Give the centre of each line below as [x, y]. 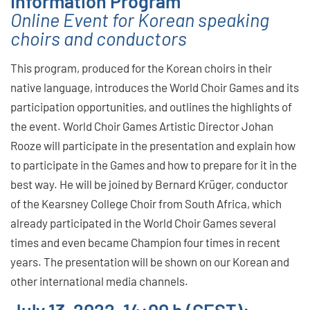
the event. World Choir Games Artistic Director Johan [142, 126]
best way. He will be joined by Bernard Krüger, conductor [149, 184]
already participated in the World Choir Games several [143, 222]
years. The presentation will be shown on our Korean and [150, 261]
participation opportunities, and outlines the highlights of [151, 106]
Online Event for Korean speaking [140, 19]
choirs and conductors [99, 38]
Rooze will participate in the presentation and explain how [153, 145]
